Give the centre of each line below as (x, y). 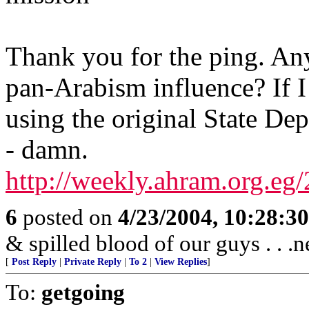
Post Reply (34, 262)
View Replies (181, 262)
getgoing (83, 292)
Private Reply (93, 262)
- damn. (47, 149)
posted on (68, 217)
